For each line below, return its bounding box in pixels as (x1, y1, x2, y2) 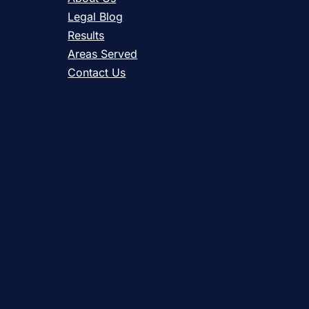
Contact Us (68, 66, 126, 79)
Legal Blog (68, 10, 123, 23)
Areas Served (68, 47, 138, 61)
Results (68, 28, 105, 42)
